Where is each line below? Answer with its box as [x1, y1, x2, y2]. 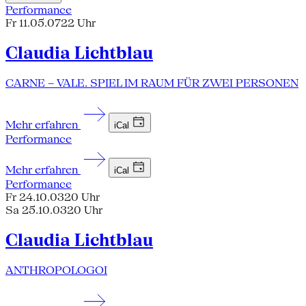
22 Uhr [61, 16, 96, 30]
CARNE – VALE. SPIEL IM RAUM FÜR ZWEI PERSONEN [5, 76, 298, 90]
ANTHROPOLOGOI [5, 264, 107, 277]
